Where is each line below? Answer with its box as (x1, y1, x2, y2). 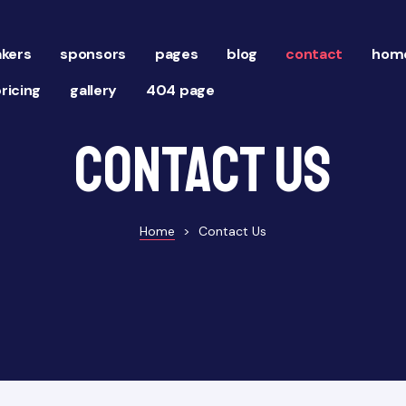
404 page (146, 81, 215, 100)
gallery (70, 81, 118, 100)
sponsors (60, 44, 126, 63)
